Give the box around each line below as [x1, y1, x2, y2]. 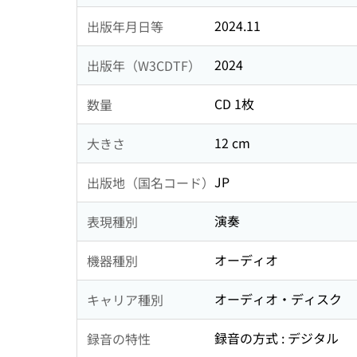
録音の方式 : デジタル [214, 328, 339, 348]
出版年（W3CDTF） [87, 55, 201, 75]
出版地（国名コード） [87, 172, 214, 192]
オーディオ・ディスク [214, 289, 342, 309]
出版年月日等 [87, 16, 163, 36]
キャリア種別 [87, 289, 163, 309]
